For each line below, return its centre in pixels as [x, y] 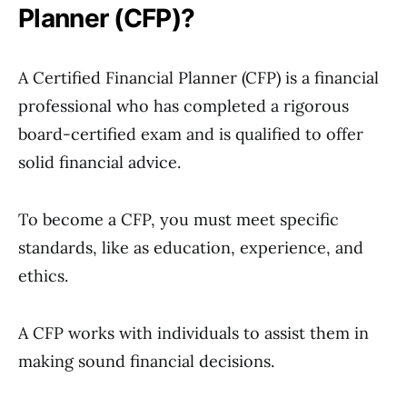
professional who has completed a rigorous [184, 106]
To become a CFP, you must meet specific [179, 219]
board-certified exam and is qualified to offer [191, 134]
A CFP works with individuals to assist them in [194, 333]
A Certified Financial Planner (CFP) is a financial [199, 78]
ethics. [43, 276]
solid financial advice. [99, 162]
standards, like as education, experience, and [191, 248]
